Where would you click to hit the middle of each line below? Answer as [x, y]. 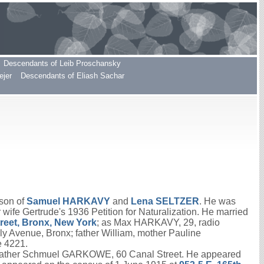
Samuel [44, 201]
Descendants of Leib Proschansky [62, 63]
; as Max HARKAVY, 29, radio [158, 222]
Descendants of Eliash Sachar [72, 76]
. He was [217, 201]
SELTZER [177, 201]
